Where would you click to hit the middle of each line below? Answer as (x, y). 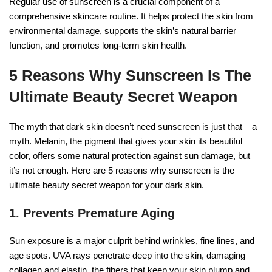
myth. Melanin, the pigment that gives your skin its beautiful (126, 141)
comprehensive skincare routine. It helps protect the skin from (131, 16)
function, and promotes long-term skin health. (98, 46)
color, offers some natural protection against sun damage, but (130, 156)
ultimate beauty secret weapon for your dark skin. (107, 185)
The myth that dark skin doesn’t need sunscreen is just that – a (133, 127)
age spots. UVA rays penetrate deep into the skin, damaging (127, 256)
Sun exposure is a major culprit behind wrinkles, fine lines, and (132, 241)
